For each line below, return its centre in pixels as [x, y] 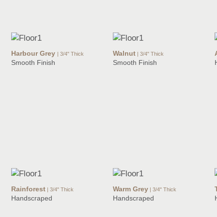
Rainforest [28, 189]
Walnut [124, 54]
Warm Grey [131, 189]
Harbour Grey [34, 54]
